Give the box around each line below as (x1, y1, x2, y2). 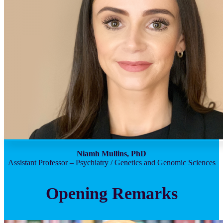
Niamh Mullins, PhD (77, 149, 146, 158)
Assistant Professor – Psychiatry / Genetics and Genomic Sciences (7, 158, 216, 167)
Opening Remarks (45, 184, 178, 203)
